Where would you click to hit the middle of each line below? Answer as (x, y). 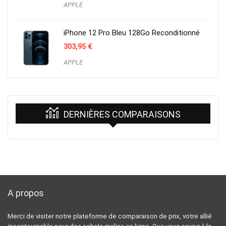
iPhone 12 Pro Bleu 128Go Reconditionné (132, 33)
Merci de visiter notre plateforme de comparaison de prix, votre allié (110, 216)
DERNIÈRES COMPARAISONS (122, 115)
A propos (26, 193)
